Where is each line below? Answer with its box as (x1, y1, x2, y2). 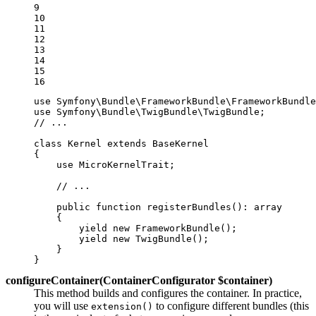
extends (107, 138, 147, 149)
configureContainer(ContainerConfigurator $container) (6, 274, 272, 286)
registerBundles (147, 201, 231, 212)
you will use (34, 299, 91, 312)
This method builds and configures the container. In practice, (34, 286, 302, 299)
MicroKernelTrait (79, 159, 169, 170)
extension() (91, 300, 153, 312)
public (56, 201, 90, 212)
